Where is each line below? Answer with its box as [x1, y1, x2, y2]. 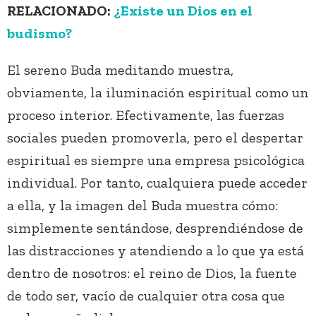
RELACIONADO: [7, 2, 111, 20]
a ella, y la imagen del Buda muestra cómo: [7, 197, 278, 214]
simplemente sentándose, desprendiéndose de [7, 219, 303, 237]
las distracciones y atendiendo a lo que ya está [7, 242, 304, 260]
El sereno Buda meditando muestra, [7, 61, 233, 79]
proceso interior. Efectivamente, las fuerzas [7, 107, 284, 124]
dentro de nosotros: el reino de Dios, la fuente [7, 265, 297, 282]
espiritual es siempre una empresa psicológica [7, 152, 305, 169]
